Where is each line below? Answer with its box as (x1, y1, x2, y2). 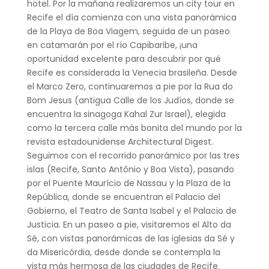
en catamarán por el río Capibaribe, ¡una (26, 38, 198, 51)
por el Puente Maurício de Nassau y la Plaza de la (26, 177, 231, 189)
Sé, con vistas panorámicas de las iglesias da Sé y (26, 232, 235, 244)
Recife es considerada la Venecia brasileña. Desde (26, 66, 237, 79)
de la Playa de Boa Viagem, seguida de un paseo (26, 25, 230, 37)
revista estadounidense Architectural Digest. (26, 135, 213, 148)
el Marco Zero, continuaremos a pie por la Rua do (26, 80, 233, 92)
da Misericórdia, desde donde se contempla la (26, 246, 220, 258)
